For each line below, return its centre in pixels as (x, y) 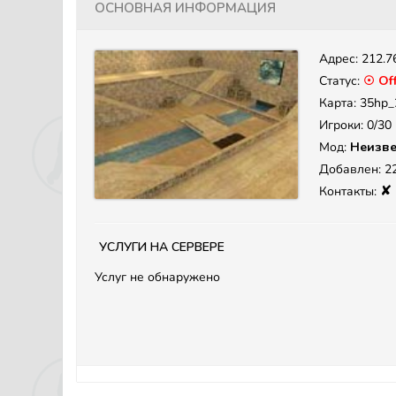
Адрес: (340, 59)
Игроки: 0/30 (355, 125)
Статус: (341, 81)
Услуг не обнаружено (157, 277)
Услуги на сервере (162, 245)
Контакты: (350, 191)
